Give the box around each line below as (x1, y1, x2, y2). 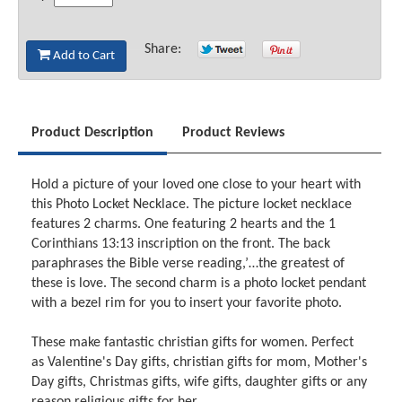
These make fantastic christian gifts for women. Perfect (31, 335, 354, 350)
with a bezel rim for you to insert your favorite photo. (31, 295, 343, 310)
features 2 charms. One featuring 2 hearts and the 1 (31, 216, 336, 232)
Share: (144, 41, 189, 57)
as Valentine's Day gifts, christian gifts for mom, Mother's (31, 354, 368, 370)
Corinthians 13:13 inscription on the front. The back (31, 236, 331, 251)
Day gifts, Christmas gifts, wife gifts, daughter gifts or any (31, 374, 368, 389)
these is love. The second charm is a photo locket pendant (31, 275, 367, 291)
